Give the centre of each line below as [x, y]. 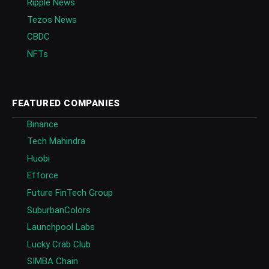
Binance [43, 124]
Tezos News [52, 20]
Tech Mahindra [56, 141]
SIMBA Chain [53, 261]
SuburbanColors [59, 210]
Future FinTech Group [70, 193]
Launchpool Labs [61, 227]
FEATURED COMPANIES [66, 103]
